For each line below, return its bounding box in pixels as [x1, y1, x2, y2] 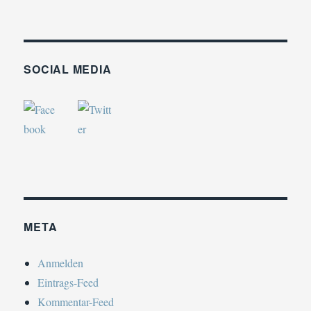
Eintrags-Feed [37, 274, 99, 289]
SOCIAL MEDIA [24, 60, 112, 77]
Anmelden [37, 255, 84, 270]
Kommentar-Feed [37, 294, 115, 309]
